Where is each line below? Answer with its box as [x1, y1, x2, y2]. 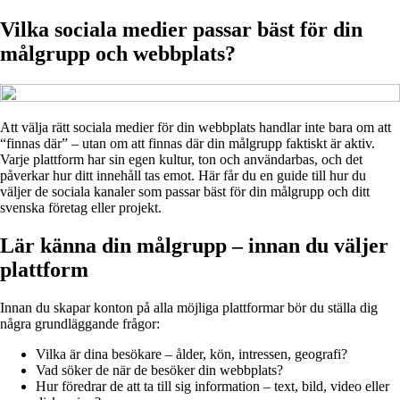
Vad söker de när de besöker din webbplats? [36, 362, 283, 378]
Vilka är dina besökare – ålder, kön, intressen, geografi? [36, 346, 347, 362]
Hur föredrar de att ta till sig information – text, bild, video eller [36, 378, 389, 394]
